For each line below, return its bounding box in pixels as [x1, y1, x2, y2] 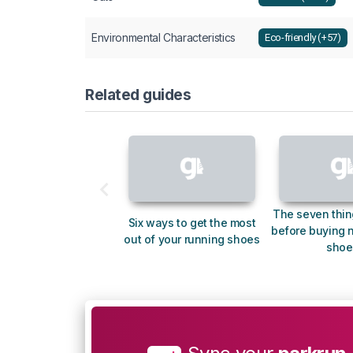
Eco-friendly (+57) [265, 32, 341, 44]
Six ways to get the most [128, 215, 256, 229]
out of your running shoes [124, 232, 260, 246]
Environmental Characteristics [91, 30, 236, 44]
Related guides [85, 84, 191, 104]
